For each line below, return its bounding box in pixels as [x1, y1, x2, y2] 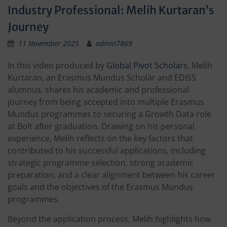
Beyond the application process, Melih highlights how [8, 213, 211, 225]
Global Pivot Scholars [106, 60, 187, 71]
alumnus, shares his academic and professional [8, 84, 189, 96]
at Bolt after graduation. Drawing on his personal [8, 121, 195, 132]
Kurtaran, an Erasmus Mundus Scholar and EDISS [8, 72, 196, 84]
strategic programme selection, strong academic [8, 157, 194, 169]
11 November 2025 [18, 39, 79, 49]
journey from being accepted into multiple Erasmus [8, 96, 204, 108]
